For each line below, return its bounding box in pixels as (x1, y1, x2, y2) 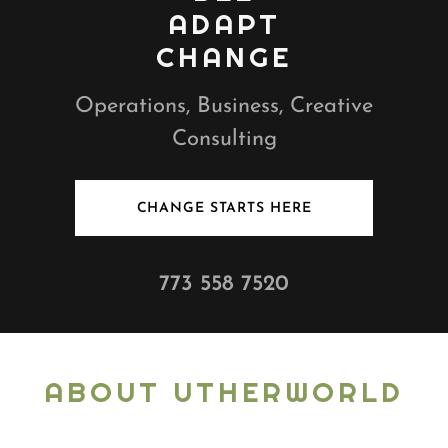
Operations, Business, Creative (75, 95, 373, 118)
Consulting (171, 128, 277, 151)
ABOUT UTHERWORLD (44, 374, 404, 410)
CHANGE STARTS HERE (136, 200, 312, 216)
